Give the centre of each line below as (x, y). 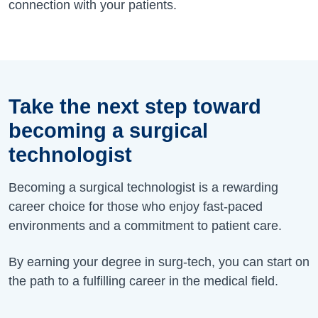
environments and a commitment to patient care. (147, 225)
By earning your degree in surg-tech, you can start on (159, 262)
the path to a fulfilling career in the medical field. (143, 281)
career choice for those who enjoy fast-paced (136, 206)
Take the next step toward (135, 106)
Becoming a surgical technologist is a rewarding (143, 187)
